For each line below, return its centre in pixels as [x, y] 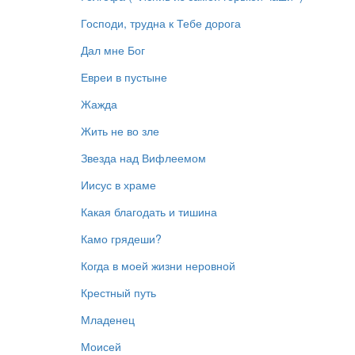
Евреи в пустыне [124, 76]
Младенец [108, 319]
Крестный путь [118, 292]
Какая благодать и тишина [149, 211]
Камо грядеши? [121, 238]
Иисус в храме [118, 184]
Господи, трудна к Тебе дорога [161, 23]
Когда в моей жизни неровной [158, 265]
